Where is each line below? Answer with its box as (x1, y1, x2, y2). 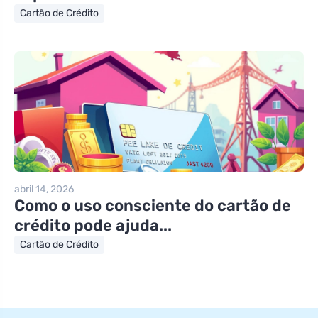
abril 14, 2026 (14, 182, 74, 195)
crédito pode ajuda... (14, 215, 172, 235)
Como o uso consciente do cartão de (14, 195, 291, 215)
